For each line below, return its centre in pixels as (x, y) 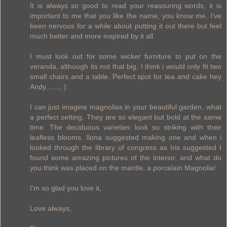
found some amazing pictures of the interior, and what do (126, 157)
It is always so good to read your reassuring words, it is (126, 5)
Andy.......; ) (48, 86)
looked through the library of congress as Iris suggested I (126, 147)
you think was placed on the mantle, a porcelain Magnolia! (123, 167)
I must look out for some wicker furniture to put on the (126, 56)
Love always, (51, 208)
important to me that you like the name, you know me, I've (126, 15)
